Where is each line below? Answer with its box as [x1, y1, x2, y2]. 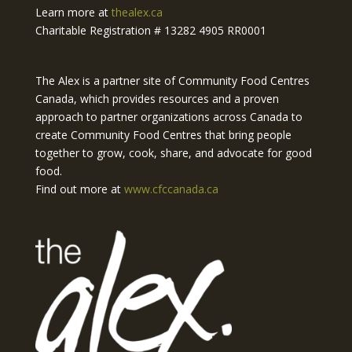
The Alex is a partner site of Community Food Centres [35, 72, 310, 88]
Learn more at [35, 4, 112, 20]
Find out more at [35, 181, 124, 196]
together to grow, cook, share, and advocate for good [35, 145, 312, 160]
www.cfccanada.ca [123, 181, 218, 196]
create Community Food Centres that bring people [35, 126, 291, 142]
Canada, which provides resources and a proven [35, 90, 279, 106]
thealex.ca [111, 4, 163, 20]
